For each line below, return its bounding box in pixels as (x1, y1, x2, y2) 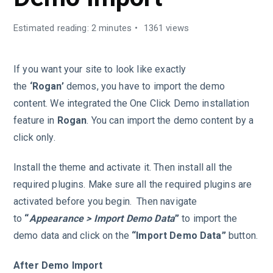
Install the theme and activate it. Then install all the (13, 161, 233, 173)
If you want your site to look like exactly (13, 63, 186, 75)
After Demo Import (13, 259, 103, 271)
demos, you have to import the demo (63, 80, 225, 92)
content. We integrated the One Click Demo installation (13, 97, 250, 109)
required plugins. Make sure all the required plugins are (13, 178, 252, 190)
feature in (13, 115, 57, 126)
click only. (13, 132, 55, 143)
